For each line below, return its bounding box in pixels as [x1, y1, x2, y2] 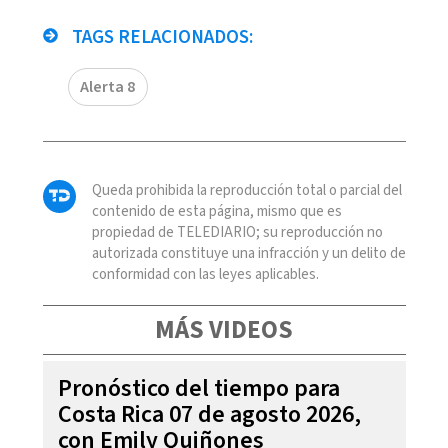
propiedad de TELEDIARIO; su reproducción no [91, 221, 383, 243]
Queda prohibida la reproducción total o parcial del [91, 179, 402, 201]
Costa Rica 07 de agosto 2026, [57, 396, 361, 432]
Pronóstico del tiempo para [57, 370, 340, 406]
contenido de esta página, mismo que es [91, 200, 342, 222]
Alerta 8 [80, 75, 135, 98]
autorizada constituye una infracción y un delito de [91, 242, 406, 264]
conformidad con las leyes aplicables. [91, 263, 319, 285]
